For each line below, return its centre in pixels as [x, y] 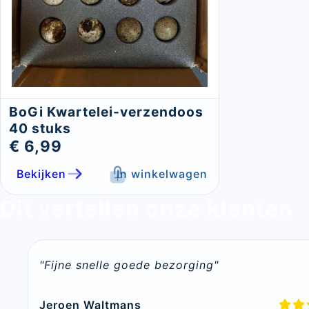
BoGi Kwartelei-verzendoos [106, 112]
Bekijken [42, 174]
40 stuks [40, 129]
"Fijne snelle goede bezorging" [129, 265]
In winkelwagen [162, 174]
